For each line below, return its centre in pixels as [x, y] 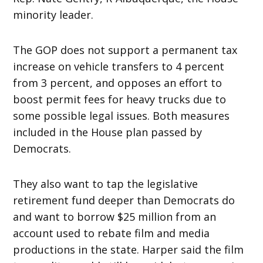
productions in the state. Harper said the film [129, 249]
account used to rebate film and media [112, 233]
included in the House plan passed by [108, 132]
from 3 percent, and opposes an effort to [118, 82]
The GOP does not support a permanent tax [125, 50]
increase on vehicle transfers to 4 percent [119, 66]
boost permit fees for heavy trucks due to [120, 99]
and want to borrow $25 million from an [115, 216]
